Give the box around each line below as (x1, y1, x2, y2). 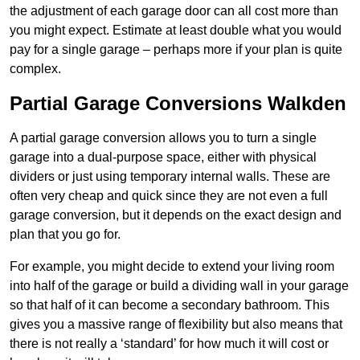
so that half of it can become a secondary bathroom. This (10, 297, 329, 312)
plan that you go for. (10, 227, 121, 241)
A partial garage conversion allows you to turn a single (10, 130, 317, 145)
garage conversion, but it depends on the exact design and (10, 207, 342, 222)
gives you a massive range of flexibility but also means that (10, 317, 342, 331)
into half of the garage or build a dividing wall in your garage (10, 278, 349, 292)
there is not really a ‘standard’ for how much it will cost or (10, 336, 329, 350)
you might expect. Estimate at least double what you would (10, 22, 342, 37)
